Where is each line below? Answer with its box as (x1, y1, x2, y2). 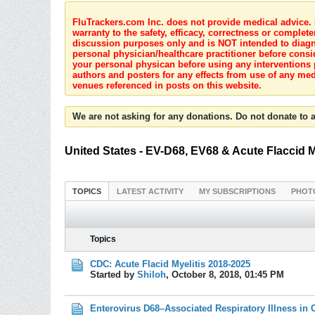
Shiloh (137, 269, 166, 280)
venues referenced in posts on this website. (72, 80, 262, 91)
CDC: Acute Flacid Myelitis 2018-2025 (90, 259, 250, 269)
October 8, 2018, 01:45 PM (172, 269, 284, 280)
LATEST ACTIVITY (117, 187, 184, 195)
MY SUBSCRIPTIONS (199, 187, 276, 195)
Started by (90, 269, 137, 280)
